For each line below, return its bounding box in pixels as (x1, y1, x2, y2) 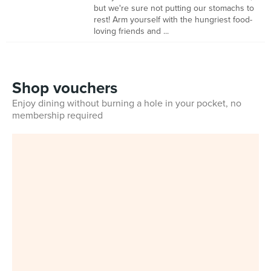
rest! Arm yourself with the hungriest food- (94, 15, 252, 25)
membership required (12, 109, 103, 122)
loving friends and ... (94, 26, 169, 36)
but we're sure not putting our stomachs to (94, 3, 254, 13)
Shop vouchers (12, 79, 117, 97)
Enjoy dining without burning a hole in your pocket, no (12, 97, 241, 109)
